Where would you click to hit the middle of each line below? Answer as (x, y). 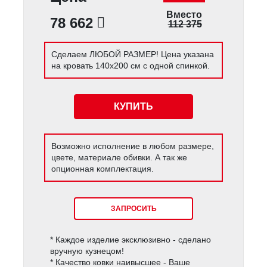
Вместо (184, 14)
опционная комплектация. (103, 169)
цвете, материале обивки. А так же (119, 158)
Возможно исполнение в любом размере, (133, 146)
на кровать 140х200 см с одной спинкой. (131, 66)
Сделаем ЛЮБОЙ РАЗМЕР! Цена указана (133, 55)
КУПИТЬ (133, 106)
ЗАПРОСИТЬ (133, 208)
